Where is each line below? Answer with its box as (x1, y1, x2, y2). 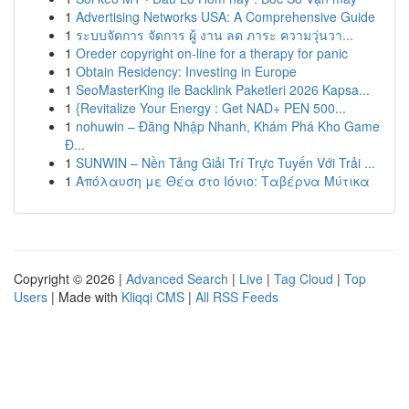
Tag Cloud (274, 269, 333, 288)
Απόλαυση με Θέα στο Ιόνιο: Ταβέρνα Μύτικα (76, 172, 370, 190)
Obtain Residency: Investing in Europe (76, 62, 297, 80)
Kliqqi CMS (121, 288, 184, 306)
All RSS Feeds (195, 288, 278, 306)
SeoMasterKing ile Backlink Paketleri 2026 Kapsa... (76, 80, 370, 99)
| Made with (47, 288, 121, 306)
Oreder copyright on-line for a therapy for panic (76, 44, 348, 62)
